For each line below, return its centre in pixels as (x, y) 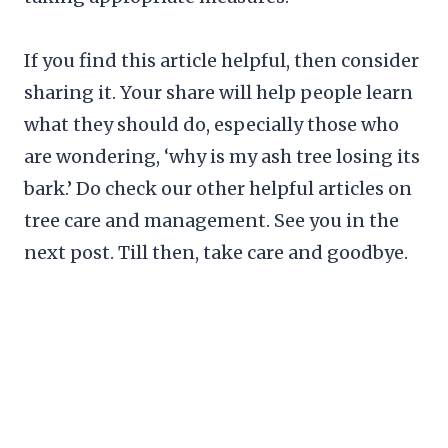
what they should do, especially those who (211, 124)
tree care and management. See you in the (211, 220)
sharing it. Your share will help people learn (218, 92)
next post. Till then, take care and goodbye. (216, 252)
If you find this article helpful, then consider (221, 60)
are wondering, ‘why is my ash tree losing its (222, 156)
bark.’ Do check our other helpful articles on (218, 188)
